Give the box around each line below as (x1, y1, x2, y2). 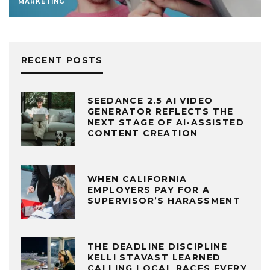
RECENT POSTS (21, 54, 103, 66)
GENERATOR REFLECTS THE (87, 106, 234, 118)
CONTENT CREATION (87, 128, 198, 139)
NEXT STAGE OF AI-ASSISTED (87, 117, 244, 128)
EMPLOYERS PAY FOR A (87, 184, 210, 196)
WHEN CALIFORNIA (87, 174, 187, 185)
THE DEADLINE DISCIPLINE (87, 241, 228, 253)
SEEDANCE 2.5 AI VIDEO (87, 95, 213, 107)
